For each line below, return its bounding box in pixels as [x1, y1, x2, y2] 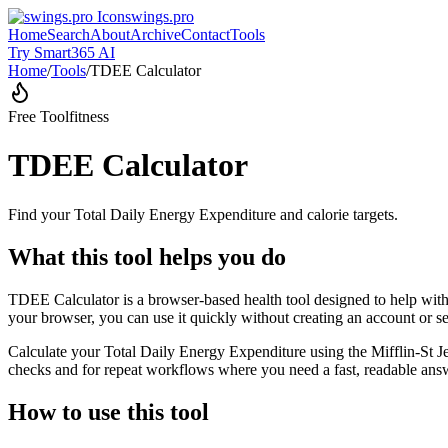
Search [47, 26, 90, 43]
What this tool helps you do [8, 243, 286, 270]
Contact [181, 26, 230, 43]
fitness [69, 108, 109, 125]
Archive [130, 26, 181, 43]
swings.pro [125, 8, 194, 25]
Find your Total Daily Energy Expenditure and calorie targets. [8, 205, 398, 223]
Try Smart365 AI [8, 44, 115, 61]
